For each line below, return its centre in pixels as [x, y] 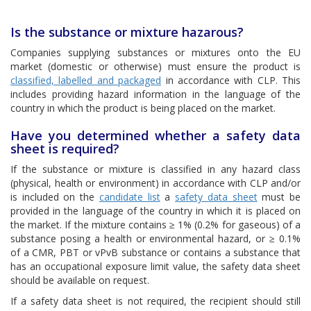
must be [279, 197]
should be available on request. [80, 280]
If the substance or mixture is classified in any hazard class [155, 169]
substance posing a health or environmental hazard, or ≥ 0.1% [155, 238]
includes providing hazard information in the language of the [155, 94]
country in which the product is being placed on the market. [143, 108]
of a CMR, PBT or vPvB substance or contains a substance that [155, 252]
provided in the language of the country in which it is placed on [155, 211]
